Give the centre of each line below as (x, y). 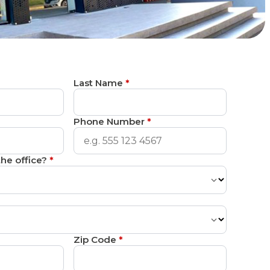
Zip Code (96, 240)
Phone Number (110, 121)
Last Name (99, 83)
